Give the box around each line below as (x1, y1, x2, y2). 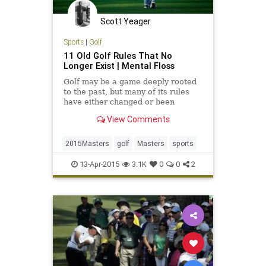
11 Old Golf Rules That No (63, 49, 172, 61)
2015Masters (65, 138, 109, 148)
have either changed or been (63, 97, 175, 106)
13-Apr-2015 (77, 159, 119, 169)
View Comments (104, 114, 170, 125)
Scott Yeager (100, 16, 151, 27)
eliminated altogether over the (63, 107, 182, 116)
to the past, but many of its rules (63, 87, 189, 96)
